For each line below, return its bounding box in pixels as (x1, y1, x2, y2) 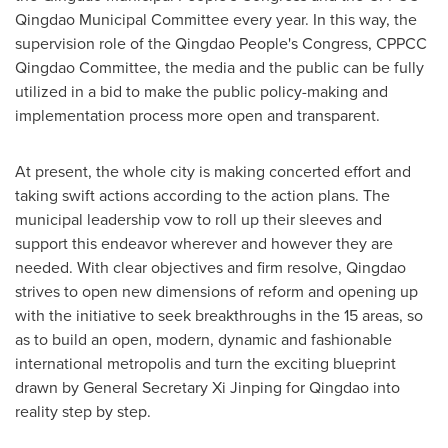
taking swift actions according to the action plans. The (15, 183, 390, 207)
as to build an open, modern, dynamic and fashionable (15, 327, 392, 351)
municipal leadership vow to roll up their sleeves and (15, 207, 382, 231)
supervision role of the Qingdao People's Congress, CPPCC (15, 31, 427, 55)
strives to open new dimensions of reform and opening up (15, 279, 418, 303)
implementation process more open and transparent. (15, 103, 380, 127)
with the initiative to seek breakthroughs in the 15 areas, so (15, 303, 423, 327)
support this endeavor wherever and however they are (15, 231, 393, 255)
